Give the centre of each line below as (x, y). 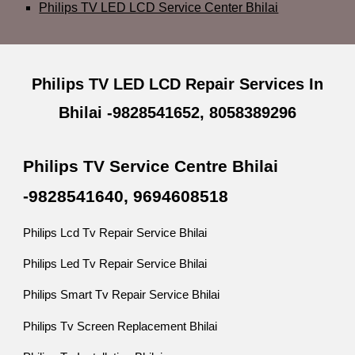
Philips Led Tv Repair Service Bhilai (115, 263)
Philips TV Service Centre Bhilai (151, 167)
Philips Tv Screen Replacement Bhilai (120, 326)
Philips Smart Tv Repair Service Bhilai (122, 295)
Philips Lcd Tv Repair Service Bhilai (115, 233)
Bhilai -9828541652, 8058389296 (177, 113)
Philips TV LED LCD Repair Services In (177, 84)
